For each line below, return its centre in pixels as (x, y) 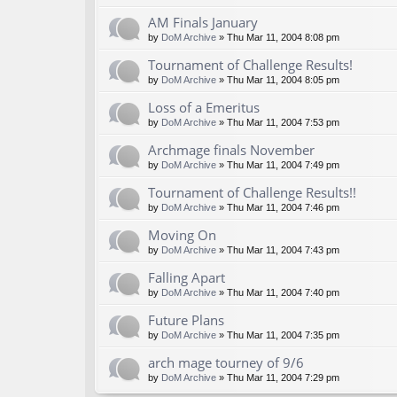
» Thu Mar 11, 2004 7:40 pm (278, 293)
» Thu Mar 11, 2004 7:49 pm (278, 165)
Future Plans (186, 320)
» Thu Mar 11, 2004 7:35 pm (278, 335)
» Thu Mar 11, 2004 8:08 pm (278, 38)
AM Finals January (203, 23)
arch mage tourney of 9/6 (226, 363)
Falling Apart (187, 278)
